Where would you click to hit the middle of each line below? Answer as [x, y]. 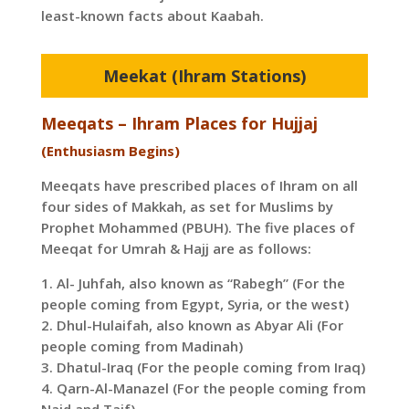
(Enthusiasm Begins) [110, 151]
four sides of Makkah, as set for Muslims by [187, 207]
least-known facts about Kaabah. [152, 16]
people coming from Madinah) [142, 346]
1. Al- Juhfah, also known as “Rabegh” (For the [193, 283]
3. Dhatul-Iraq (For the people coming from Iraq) [203, 367]
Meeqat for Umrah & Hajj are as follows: [176, 249]
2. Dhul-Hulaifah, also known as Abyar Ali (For [192, 325]
